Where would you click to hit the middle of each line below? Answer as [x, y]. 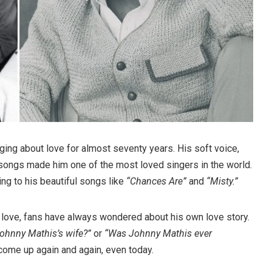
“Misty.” [222, 181]
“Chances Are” [156, 181]
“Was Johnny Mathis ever [158, 233]
